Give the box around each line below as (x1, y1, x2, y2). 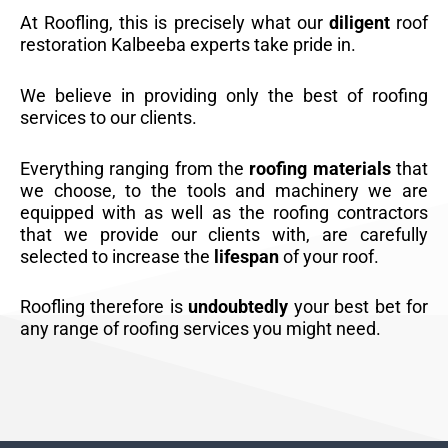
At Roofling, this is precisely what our (20, 11, 329, 33)
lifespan (214, 245, 279, 267)
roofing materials (249, 157, 391, 179)
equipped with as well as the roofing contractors (20, 201, 428, 223)
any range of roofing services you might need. (20, 318, 381, 340)
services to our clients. (20, 106, 197, 128)
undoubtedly (188, 296, 289, 318)
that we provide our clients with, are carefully (20, 223, 428, 245)
